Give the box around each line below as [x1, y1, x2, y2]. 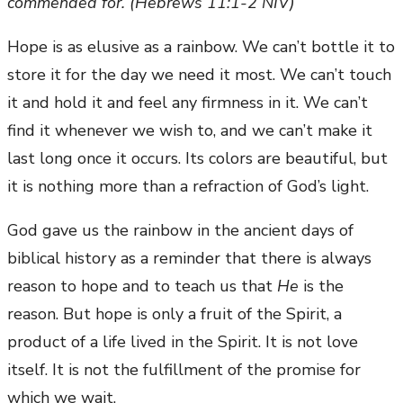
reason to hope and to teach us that [7, 275, 277, 298]
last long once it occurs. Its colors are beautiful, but [7, 148, 388, 170]
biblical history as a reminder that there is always [7, 247, 372, 270]
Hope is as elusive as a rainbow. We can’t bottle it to [7, 36, 395, 58]
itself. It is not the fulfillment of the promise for [7, 359, 361, 381]
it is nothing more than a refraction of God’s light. [7, 175, 369, 198]
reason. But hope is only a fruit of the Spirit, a [7, 303, 342, 326]
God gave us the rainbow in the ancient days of [7, 219, 354, 242]
